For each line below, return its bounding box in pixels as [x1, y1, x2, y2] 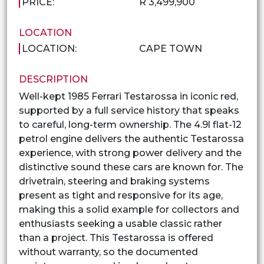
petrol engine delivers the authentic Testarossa [19, 133, 244, 144]
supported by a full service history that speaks [19, 104, 239, 116]
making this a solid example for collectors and [19, 203, 239, 215]
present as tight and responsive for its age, [19, 189, 223, 201]
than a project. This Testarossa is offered [19, 232, 213, 243]
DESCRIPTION [19, 73, 88, 85]
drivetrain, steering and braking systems [19, 175, 210, 187]
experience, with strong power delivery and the [19, 147, 242, 159]
